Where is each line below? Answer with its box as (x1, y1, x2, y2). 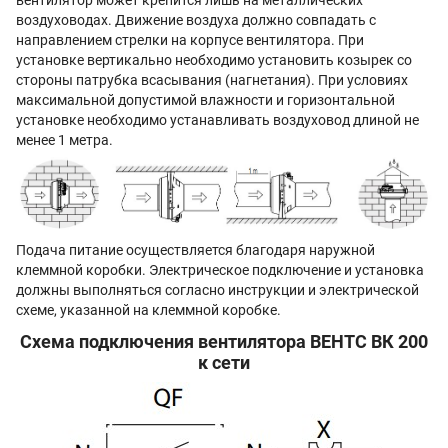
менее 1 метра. (16, 132, 113, 149)
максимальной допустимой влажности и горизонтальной (16, 92, 395, 109)
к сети (198, 352, 250, 374)
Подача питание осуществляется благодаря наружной (16, 242, 375, 259)
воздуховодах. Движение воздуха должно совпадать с (16, 12, 376, 29)
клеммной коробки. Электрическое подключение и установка (16, 262, 424, 279)
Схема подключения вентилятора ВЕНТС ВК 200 (20, 331, 428, 353)
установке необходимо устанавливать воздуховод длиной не (16, 112, 419, 129)
